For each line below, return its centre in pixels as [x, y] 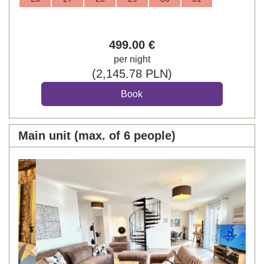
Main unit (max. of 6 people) [97, 135]
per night [132, 59]
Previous [57, 166]
